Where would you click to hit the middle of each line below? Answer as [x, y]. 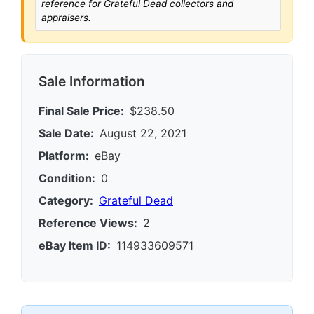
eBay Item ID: [75, 245]
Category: [66, 200]
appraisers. [66, 17]
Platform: [64, 155]
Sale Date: [66, 133]
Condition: [67, 178]
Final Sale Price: [81, 110]
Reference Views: [88, 223]
